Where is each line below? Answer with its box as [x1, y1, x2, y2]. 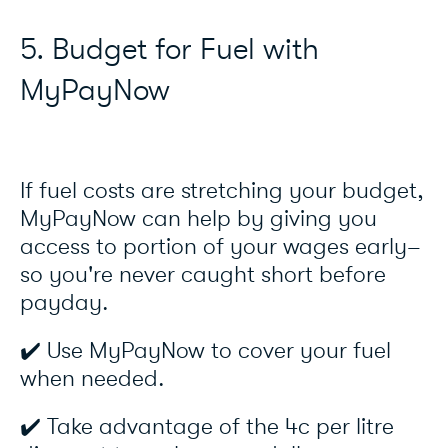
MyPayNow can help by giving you [20, 206, 377, 233]
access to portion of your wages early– [20, 234, 421, 261]
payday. [20, 290, 115, 317]
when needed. [20, 366, 171, 393]
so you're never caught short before [20, 262, 386, 289]
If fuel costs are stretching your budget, [20, 178, 424, 205]
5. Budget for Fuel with [20, 32, 319, 68]
